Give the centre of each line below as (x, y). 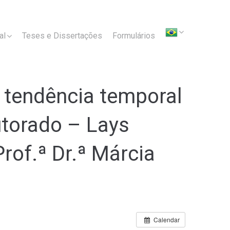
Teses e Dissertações (62, 35)
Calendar (167, 219)
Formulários (134, 35)
